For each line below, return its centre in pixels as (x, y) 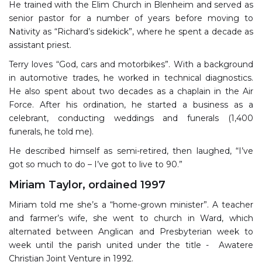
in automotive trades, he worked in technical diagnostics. (131, 77)
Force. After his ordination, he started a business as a (131, 104)
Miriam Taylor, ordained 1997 (87, 185)
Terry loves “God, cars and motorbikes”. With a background (131, 64)
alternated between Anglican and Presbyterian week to (131, 231)
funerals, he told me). (51, 131)
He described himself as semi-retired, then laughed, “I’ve (131, 151)
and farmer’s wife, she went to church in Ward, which (131, 218)
